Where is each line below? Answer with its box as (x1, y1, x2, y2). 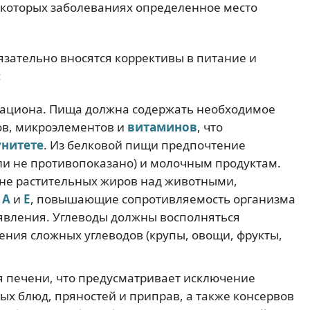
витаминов (127, 118, 197, 135)
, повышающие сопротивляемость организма (30, 190, 295, 207)
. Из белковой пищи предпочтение (43, 136, 246, 153)
